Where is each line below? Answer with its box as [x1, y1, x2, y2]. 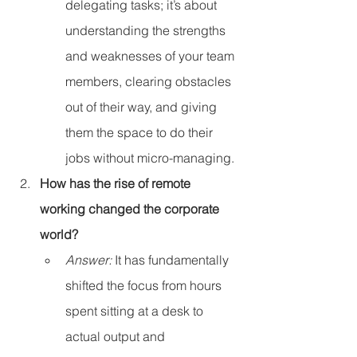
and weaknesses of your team [65, 48, 237, 65]
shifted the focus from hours [65, 277, 225, 294]
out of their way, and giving [65, 99, 220, 116]
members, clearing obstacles [65, 73, 234, 90]
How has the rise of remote [40, 175, 194, 192]
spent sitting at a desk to [65, 303, 206, 320]
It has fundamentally [112, 252, 232, 269]
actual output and [65, 328, 168, 345]
